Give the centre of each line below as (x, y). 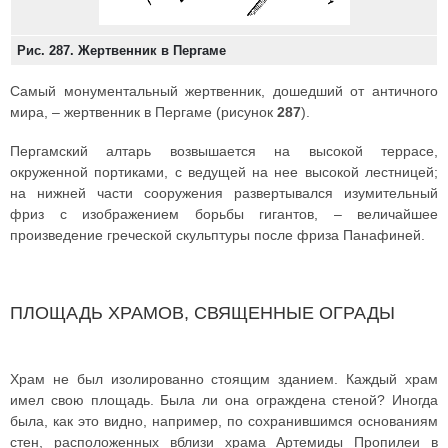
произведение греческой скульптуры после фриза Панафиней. (217, 235)
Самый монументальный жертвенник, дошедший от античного (224, 91)
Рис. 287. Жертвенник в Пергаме (121, 50)
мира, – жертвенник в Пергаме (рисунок (143, 112)
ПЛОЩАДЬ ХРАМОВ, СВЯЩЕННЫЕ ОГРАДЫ (202, 313)
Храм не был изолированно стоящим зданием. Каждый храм (224, 379)
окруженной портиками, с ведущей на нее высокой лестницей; (224, 172)
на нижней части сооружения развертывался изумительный (224, 193)
